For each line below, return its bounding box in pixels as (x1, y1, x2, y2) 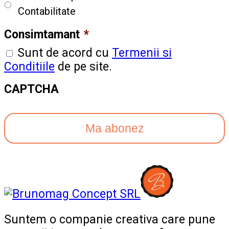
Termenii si (112, 46, 172, 60)
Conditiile (4, 60, 55, 74)
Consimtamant (4, 28, 80, 42)
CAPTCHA (4, 82, 59, 97)
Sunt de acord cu (17, 46, 112, 60)
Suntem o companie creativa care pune (4, 212, 215, 226)
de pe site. (55, 60, 112, 74)
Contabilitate (18, 5, 76, 18)
